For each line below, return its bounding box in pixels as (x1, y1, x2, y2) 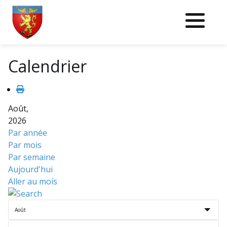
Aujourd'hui (8, 164, 53, 175)
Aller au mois (8, 176, 57, 187)
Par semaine (8, 152, 55, 163)
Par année (8, 127, 47, 138)
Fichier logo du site (12, 39, 83, 50)
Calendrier (8, 55, 87, 77)
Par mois (8, 139, 42, 150)
